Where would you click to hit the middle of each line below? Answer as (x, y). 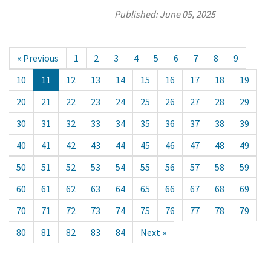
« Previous (38, 58)
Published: (137, 14)
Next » (153, 232)
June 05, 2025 (188, 14)
